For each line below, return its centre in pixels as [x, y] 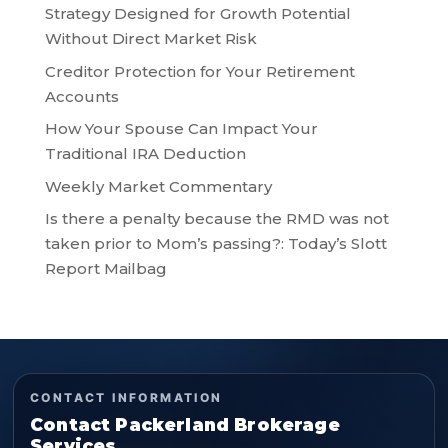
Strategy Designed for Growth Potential [197, 14]
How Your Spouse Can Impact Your [181, 129]
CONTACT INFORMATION [126, 398]
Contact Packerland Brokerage [185, 425]
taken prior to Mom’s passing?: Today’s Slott [215, 244]
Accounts [81, 96]
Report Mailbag [105, 269]
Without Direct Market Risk [150, 39]
